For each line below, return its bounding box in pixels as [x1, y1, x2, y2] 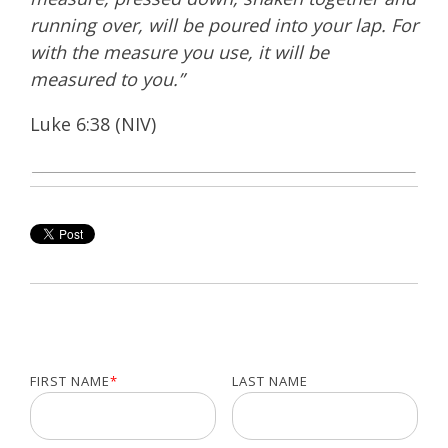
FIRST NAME [30, 371, 110, 390]
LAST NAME [231, 371, 308, 390]
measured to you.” [30, 67, 189, 92]
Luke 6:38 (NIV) [30, 112, 156, 137]
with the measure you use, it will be [30, 40, 329, 65]
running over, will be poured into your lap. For [30, 13, 418, 38]
